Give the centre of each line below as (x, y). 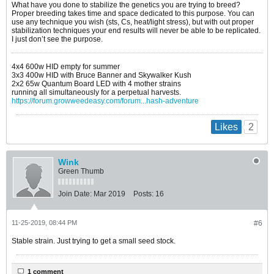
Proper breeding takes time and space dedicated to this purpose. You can (133, 13)
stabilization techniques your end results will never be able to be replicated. (136, 31)
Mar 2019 (109, 194)
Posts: (143, 194)
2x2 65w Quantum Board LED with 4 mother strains (96, 84)
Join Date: (75, 194)
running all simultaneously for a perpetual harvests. (96, 92)
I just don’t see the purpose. (57, 39)
